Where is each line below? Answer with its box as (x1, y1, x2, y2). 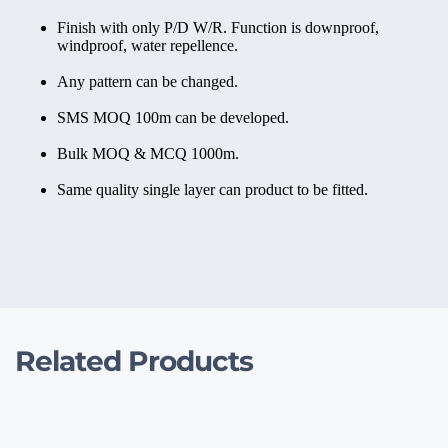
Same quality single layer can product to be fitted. (57, 181, 368, 199)
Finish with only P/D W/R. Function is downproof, (57, 19, 379, 37)
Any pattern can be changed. (57, 73, 238, 91)
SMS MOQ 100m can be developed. (57, 109, 289, 127)
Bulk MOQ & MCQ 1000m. (57, 145, 239, 163)
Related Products (15, 344, 253, 379)
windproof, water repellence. (57, 37, 238, 55)
